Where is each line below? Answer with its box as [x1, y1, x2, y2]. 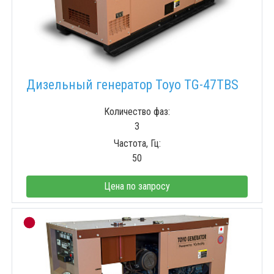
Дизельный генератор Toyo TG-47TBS [26, 77, 239, 93]
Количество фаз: [104, 106, 170, 118]
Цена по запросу [104, 180, 170, 193]
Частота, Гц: [113, 138, 161, 150]
